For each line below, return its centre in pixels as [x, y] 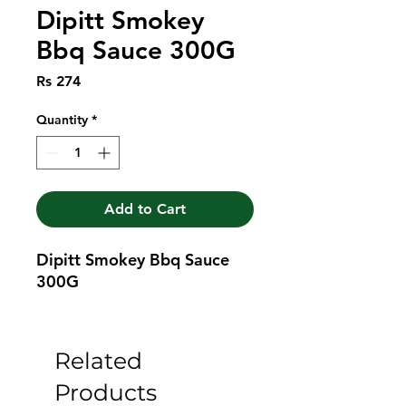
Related [98, 360]
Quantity [62, 119]
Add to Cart [145, 208]
